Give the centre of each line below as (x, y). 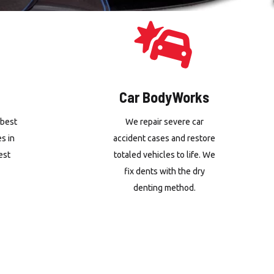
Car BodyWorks (165, 97)
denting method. (164, 188)
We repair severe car (164, 122)
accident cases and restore (165, 138)
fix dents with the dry (164, 171)
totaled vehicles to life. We (164, 155)
